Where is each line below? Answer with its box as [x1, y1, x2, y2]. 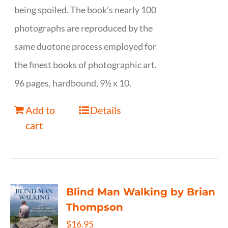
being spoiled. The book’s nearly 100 [14, 4, 157, 15]
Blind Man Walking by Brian [66, 186, 216, 198]
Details [90, 104, 121, 116]
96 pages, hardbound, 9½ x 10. [14, 77, 132, 89]
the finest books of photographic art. [14, 59, 157, 70]
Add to [25, 104, 55, 116]
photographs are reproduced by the [14, 22, 153, 34]
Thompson [66, 201, 124, 213]
